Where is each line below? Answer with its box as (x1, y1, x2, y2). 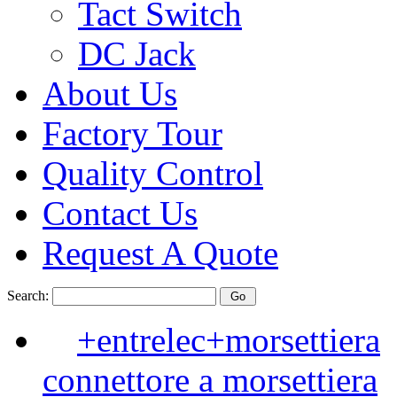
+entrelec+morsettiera (77, 321, 380, 359)
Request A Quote (43, 234, 278, 272)
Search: (7, 288, 52, 303)
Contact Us (43, 194, 198, 232)
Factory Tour (43, 114, 222, 152)
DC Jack (78, 35, 196, 73)
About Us (43, 74, 177, 113)
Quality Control (43, 154, 263, 192)
